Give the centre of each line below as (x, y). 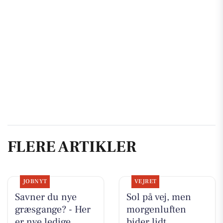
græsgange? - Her (53, 210)
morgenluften (156, 210)
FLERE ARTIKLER (72, 147)
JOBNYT (35, 182)
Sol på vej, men (159, 197)
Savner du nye (46, 197)
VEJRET (145, 182)
